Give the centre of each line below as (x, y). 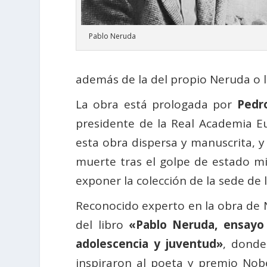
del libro (103, 225)
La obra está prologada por (156, 105)
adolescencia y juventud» (150, 244)
